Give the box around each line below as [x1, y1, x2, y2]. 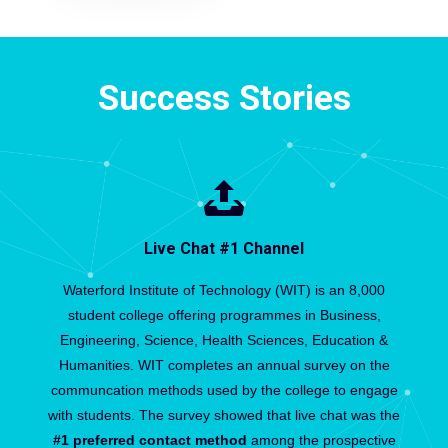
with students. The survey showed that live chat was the [48, 407, 400, 423]
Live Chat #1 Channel [144, 239, 304, 258]
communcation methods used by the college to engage [50, 382, 398, 398]
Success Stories [97, 77, 351, 119]
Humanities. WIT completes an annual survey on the [58, 357, 390, 373]
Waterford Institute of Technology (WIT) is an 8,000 [63, 282, 385, 298]
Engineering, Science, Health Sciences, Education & [60, 332, 388, 348]
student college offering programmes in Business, [67, 307, 381, 323]
